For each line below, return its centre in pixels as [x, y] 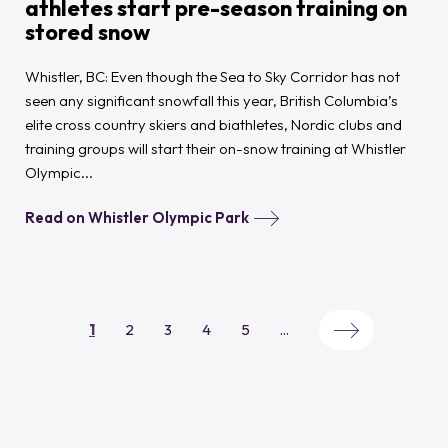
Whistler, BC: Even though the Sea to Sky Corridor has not [212, 77]
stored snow [87, 31]
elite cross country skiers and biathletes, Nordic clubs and [213, 125]
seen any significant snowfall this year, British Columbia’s [211, 101]
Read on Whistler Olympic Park [136, 218]
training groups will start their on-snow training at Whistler [215, 149]
